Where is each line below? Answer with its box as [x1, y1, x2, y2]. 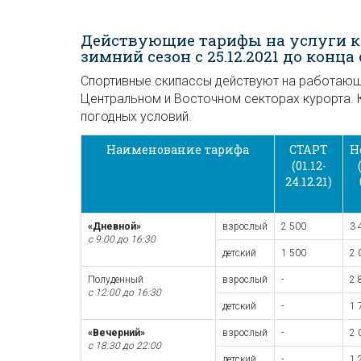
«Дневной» [88, 220, 141, 232]
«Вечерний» [88, 326, 145, 338]
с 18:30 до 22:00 [88, 339, 161, 351]
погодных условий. [81, 109, 192, 124]
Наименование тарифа [106, 141, 249, 157]
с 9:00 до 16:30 [88, 233, 156, 245]
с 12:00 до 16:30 [88, 286, 161, 298]
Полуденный [88, 273, 143, 285]
